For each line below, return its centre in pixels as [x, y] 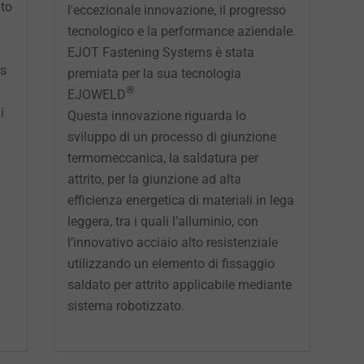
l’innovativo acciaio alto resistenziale [172, 242]
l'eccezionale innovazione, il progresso [176, 10]
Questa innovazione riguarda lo [156, 115]
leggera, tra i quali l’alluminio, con [162, 221]
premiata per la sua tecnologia [154, 73]
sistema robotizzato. [126, 305]
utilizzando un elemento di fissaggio [171, 263]
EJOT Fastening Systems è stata [160, 52]
